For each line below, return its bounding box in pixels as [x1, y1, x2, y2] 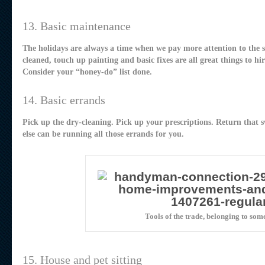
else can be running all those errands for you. [22, 130, 184, 138]
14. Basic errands [22, 93, 105, 106]
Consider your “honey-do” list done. [22, 67, 152, 76]
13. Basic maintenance [22, 20, 131, 33]
